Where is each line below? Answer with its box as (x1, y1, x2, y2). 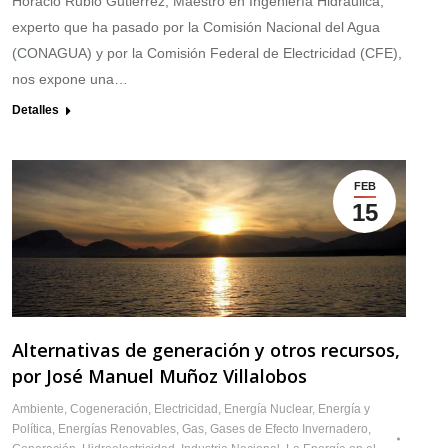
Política (12, 421, 52, 436)
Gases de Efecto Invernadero (210, 421, 368, 436)
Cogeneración (70, 401, 148, 416)
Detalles (12, 103, 59, 118)
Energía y (318, 401, 370, 416)
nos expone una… (12, 71, 128, 88)
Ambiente (12, 401, 64, 416)
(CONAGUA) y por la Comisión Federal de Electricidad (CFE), (12, 45, 402, 62)
